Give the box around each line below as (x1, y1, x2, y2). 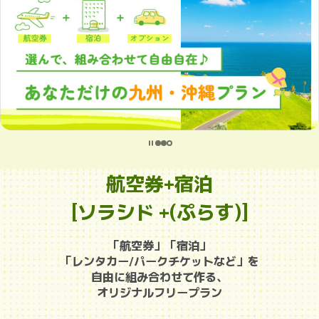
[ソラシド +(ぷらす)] (70, 197, 249, 225)
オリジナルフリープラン (97, 283, 222, 300)
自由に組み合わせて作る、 (91, 267, 228, 285)
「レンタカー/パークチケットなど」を (60, 251, 259, 269)
